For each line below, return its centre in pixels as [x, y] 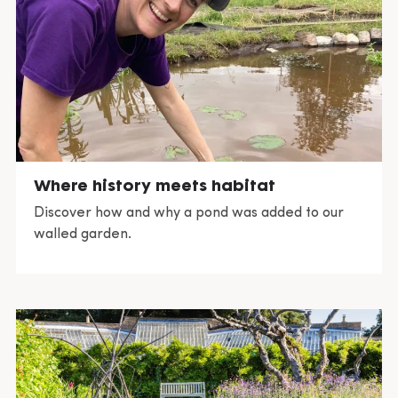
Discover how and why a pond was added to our [189, 213]
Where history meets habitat [155, 185]
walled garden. [83, 234]
